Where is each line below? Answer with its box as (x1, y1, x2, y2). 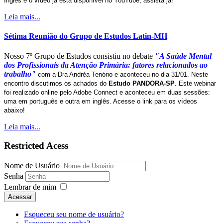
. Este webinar (175, 79, 216, 87)
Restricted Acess (4, 140, 68, 151)
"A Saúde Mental (153, 51, 212, 60)
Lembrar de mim (4, 183, 56, 192)
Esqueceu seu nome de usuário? (24, 210, 124, 219)
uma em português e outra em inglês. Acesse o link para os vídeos (4, 97, 197, 105)
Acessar (8, 193, 32, 201)
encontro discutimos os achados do (4, 79, 109, 87)
